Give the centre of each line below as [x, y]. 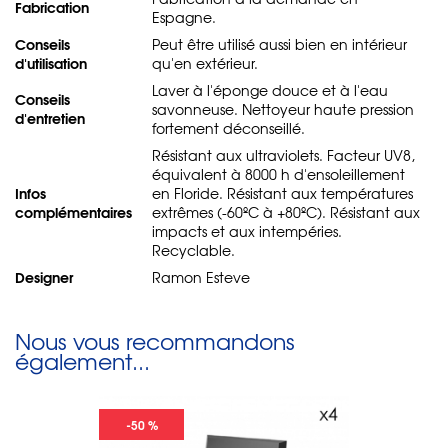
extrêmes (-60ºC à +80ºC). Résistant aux [286, 211]
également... [82, 360]
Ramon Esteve [201, 276]
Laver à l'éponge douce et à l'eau [270, 89]
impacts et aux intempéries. [247, 230]
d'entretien [50, 117]
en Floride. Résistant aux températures [282, 192]
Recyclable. [193, 249]
